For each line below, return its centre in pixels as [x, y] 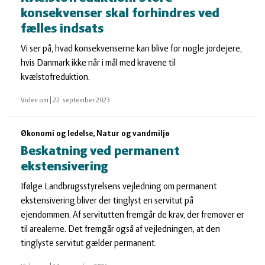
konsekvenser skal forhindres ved [120, 14]
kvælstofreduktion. [55, 77]
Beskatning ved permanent [100, 152]
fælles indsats [62, 29]
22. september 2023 [81, 101]
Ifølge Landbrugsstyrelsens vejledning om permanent [119, 187]
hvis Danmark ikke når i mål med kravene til [98, 63]
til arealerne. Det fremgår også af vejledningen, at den [120, 230]
